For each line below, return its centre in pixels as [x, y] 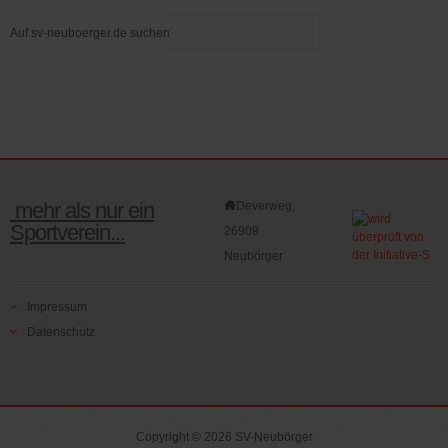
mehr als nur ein [82, 210]
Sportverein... [67, 232]
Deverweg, [265, 205]
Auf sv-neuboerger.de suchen [90, 33]
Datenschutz [61, 331]
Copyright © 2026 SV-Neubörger [224, 436]
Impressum [57, 306]
